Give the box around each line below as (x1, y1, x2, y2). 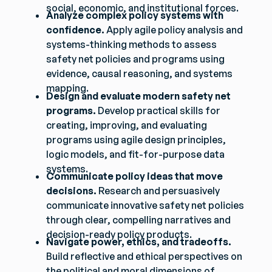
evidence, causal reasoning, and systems (46, 67, 233, 80)
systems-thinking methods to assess (46, 38, 217, 51)
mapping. (46, 82, 89, 95)
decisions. (46, 184, 97, 197)
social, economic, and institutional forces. (46, 1, 239, 14)
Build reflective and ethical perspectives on (46, 250, 243, 263)
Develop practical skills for (96, 104, 221, 117)
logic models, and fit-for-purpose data (46, 148, 225, 160)
